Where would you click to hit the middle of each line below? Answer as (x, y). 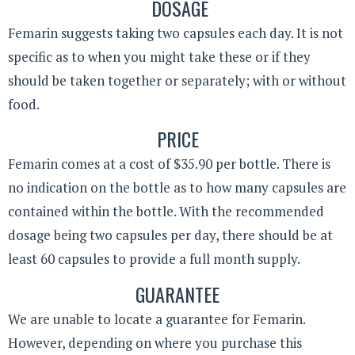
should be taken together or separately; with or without (177, 80)
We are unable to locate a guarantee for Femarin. (157, 319)
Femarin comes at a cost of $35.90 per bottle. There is (169, 164)
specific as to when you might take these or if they (159, 56)
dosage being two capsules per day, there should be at (170, 235)
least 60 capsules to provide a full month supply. (154, 259)
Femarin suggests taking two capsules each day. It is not (176, 32)
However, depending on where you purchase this (155, 342)
